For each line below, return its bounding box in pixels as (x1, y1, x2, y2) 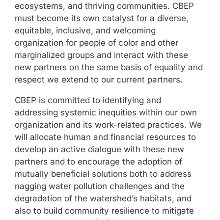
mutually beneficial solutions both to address (15, 169, 192, 179)
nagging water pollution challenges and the (15, 181, 185, 192)
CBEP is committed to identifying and (15, 95, 161, 106)
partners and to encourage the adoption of (15, 157, 182, 167)
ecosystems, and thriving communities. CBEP (15, 1, 194, 11)
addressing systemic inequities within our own (15, 108, 197, 118)
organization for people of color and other (15, 38, 178, 48)
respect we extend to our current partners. (15, 75, 183, 85)
